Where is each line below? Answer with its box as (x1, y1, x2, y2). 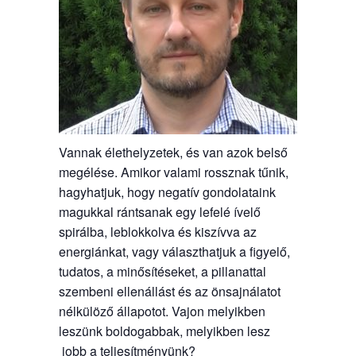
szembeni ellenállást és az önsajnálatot (58, 281, 281, 300)
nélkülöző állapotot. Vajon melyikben (58, 301, 265, 320)
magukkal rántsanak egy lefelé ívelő (58, 202, 261, 221)
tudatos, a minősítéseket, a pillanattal (58, 261, 266, 281)
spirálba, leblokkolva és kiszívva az (58, 222, 257, 241)
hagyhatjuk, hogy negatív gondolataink (58, 182, 276, 201)
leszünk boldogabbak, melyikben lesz (58, 321, 270, 340)
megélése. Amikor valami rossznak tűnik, (58, 162, 288, 181)
